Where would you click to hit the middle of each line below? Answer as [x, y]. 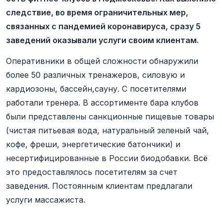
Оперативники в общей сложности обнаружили [102, 61]
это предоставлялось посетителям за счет [92, 172]
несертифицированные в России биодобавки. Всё [107, 158]
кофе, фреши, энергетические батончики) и [93, 144]
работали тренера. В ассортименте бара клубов [102, 103]
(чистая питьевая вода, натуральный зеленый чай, [108, 130]
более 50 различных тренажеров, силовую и [95, 75]
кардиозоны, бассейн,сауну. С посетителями [96, 89]
